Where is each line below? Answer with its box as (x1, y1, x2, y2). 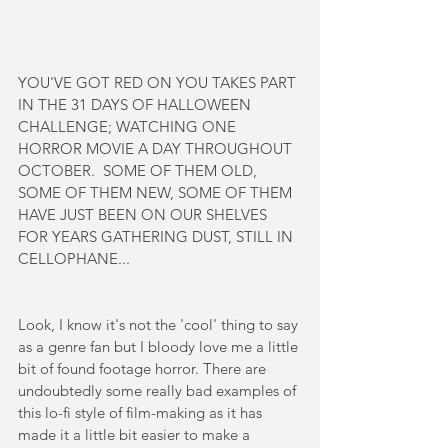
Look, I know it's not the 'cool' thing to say (18, 314, 302, 334)
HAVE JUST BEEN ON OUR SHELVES (18, 204, 271, 224)
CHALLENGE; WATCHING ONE (18, 116, 240, 136)
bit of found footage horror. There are (18, 358, 270, 378)
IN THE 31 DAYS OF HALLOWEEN (18, 94, 255, 114)
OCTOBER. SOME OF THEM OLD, (18, 160, 261, 180)
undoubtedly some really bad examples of (18, 380, 300, 400)
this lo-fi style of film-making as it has (18, 402, 266, 422)
